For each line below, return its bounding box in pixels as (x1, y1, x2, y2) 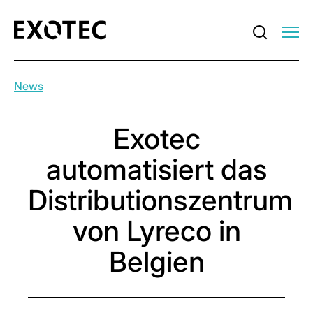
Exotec (112, 122, 201, 156)
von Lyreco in (72, 214, 241, 248)
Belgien (108, 245, 205, 279)
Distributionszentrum (28, 183, 293, 217)
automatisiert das (46, 152, 267, 187)
